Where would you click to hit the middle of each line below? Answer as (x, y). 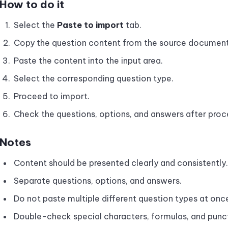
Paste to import (90, 25)
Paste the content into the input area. (88, 61)
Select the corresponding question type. (94, 78)
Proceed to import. (52, 96)
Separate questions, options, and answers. (98, 181)
